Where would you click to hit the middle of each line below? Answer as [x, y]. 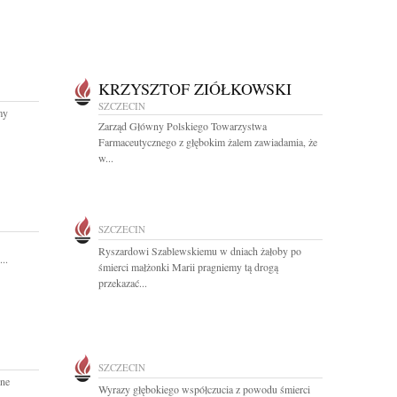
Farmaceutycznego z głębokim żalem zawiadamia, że [208, 142]
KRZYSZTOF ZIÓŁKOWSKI [195, 89]
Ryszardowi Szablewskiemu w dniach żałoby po [200, 251]
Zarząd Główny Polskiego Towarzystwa [183, 126]
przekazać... [123, 283]
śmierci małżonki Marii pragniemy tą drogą [188, 267]
